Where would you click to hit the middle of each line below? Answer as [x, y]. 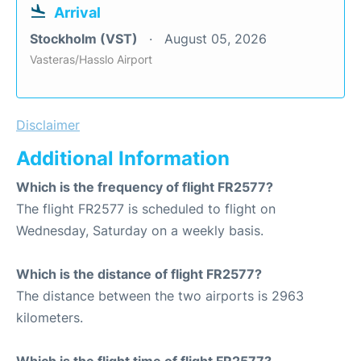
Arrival [77, 12]
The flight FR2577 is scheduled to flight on [146, 209]
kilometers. [50, 317]
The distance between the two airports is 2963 [160, 296]
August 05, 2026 [216, 39]
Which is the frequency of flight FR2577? [145, 187]
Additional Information [123, 158]
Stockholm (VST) [85, 39]
